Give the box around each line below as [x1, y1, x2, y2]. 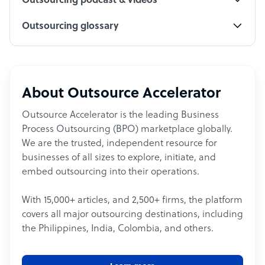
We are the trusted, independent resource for [22, 138, 217, 150]
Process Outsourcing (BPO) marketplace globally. [22, 124, 232, 135]
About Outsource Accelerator [22, 86, 221, 102]
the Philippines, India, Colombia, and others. [22, 224, 214, 235]
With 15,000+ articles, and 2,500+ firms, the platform [22, 195, 243, 206]
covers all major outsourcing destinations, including [22, 209, 243, 221]
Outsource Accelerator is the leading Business [22, 110, 219, 121]
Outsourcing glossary [22, 21, 119, 33]
